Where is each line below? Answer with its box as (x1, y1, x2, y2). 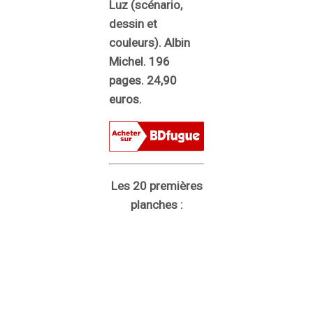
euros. (109, 92, 142, 106)
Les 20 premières (110, 178, 203, 193)
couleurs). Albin (109, 35, 190, 50)
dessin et (109, 16, 157, 31)
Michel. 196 (109, 54, 170, 68)
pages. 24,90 (109, 73, 177, 87)
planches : (130, 197, 183, 212)
